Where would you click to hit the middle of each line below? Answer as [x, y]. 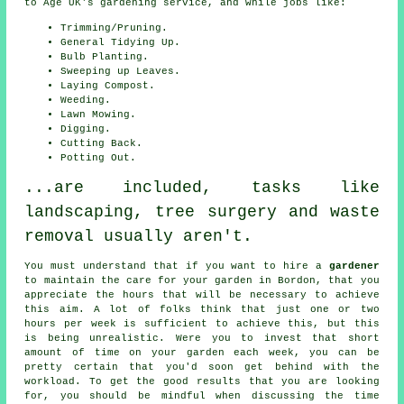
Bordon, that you [326, 280]
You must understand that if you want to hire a [177, 266]
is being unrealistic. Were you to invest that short [202, 338]
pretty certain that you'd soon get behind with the [202, 367]
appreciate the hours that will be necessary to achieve [202, 294]
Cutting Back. [102, 143]
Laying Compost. [108, 85]
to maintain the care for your [120, 280]
